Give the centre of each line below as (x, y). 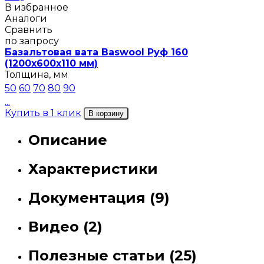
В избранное (37, 8)
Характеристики (93, 169)
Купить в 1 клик (43, 113)
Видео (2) (65, 227)
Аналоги (26, 19)
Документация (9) (99, 198)
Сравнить (29, 30)
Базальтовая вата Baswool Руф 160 (96, 52)
